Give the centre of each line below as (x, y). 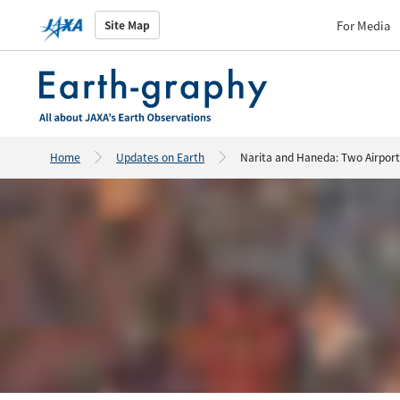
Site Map (128, 25)
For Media (363, 25)
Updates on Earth (160, 157)
